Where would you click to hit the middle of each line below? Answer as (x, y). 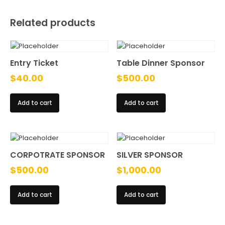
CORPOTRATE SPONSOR (58, 155)
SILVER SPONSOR (150, 155)
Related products (53, 23)
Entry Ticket (34, 63)
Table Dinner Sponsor (161, 63)
